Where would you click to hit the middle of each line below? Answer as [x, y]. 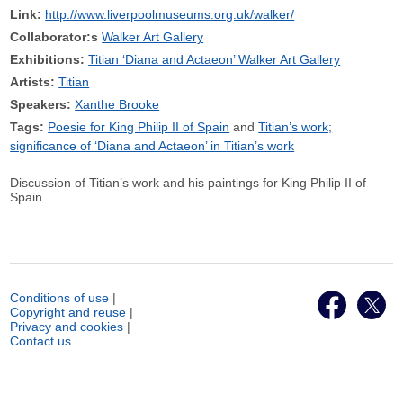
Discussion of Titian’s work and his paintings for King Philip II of [188, 183]
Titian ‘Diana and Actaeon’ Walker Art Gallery [215, 59]
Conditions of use [60, 298]
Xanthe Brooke [117, 104]
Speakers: [41, 104]
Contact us [41, 341]
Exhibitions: [48, 59]
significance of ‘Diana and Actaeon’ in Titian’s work [152, 146]
